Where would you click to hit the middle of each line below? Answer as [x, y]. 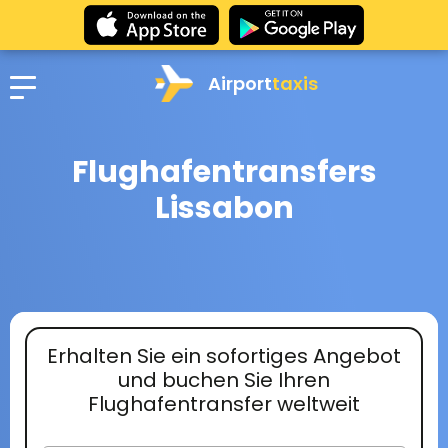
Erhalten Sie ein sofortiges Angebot [224, 355]
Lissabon [224, 208]
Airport [239, 83]
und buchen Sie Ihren [224, 379]
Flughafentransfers [224, 172]
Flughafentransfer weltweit [224, 403]
